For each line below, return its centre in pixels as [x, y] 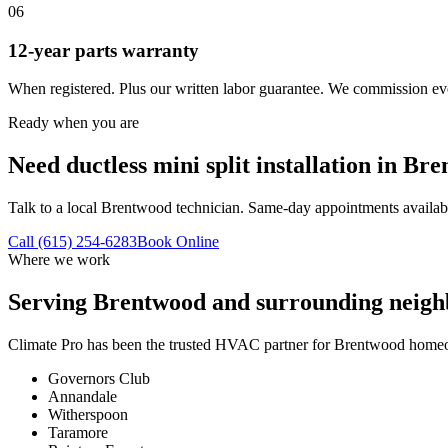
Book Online [178, 242]
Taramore [78, 432]
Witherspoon [88, 414]
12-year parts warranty [103, 50]
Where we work [59, 260]
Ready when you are [73, 123]
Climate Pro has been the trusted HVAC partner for [171, 344]
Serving [50, 301]
